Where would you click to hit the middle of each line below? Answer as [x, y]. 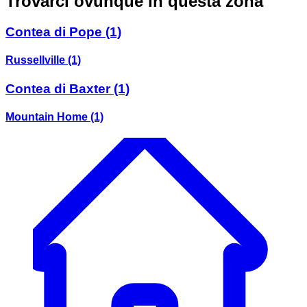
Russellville [35, 60]
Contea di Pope [54, 32]
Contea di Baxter [58, 88]
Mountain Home [47, 116]
